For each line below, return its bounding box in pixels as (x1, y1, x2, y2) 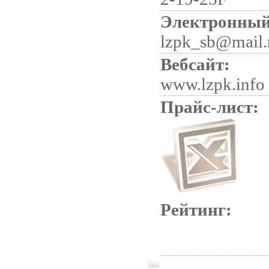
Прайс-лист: (160, 97, 259, 116)
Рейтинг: (160, 200, 232, 219)
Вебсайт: (160, 55, 230, 74)
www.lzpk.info (160, 74, 265, 94)
